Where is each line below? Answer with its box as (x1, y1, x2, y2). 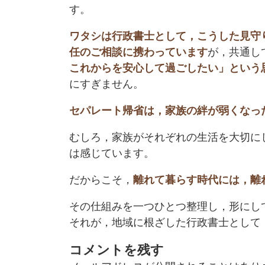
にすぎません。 (69, 77, 144, 90)
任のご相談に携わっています (69, 46, 208, 58)
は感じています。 (69, 147, 154, 159)
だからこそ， (69, 173, 133, 186)
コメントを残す (69, 242, 164, 257)
